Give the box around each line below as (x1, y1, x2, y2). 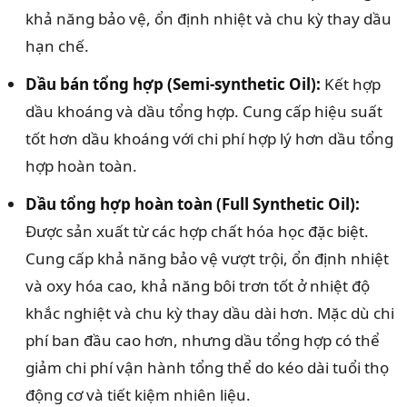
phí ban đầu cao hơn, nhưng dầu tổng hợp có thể (25, 330, 380, 352)
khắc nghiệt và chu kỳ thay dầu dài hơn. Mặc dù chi (25, 303, 394, 324)
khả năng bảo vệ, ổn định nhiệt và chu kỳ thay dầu (25, 8, 392, 30)
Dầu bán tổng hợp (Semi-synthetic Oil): (25, 74, 321, 95)
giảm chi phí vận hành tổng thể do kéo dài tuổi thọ (25, 357, 389, 379)
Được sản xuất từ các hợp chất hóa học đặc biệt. (25, 221, 369, 243)
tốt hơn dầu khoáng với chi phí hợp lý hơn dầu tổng (25, 128, 393, 150)
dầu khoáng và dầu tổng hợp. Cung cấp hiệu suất (25, 101, 382, 123)
